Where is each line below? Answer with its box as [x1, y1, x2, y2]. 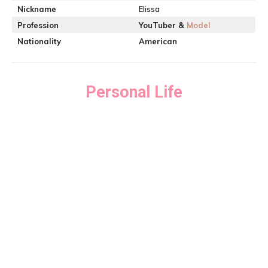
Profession [17, 20, 59, 30]
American [139, 36, 177, 46]
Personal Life [86, 83, 182, 102]
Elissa [139, 4, 160, 14]
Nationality [17, 36, 61, 46]
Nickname [17, 4, 56, 14]
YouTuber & [139, 20, 187, 30]
